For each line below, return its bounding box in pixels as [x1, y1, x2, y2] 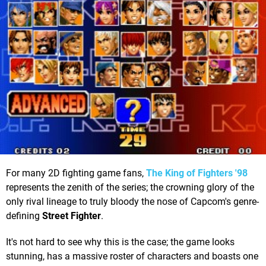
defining [6, 210, 42, 222]
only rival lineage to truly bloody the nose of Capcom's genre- [6, 196, 259, 208]
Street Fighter [42, 210, 101, 222]
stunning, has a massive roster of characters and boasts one [6, 251, 258, 262]
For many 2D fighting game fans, [6, 167, 146, 179]
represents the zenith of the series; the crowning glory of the [6, 182, 254, 194]
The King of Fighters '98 [146, 167, 248, 179]
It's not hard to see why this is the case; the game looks [6, 236, 235, 248]
